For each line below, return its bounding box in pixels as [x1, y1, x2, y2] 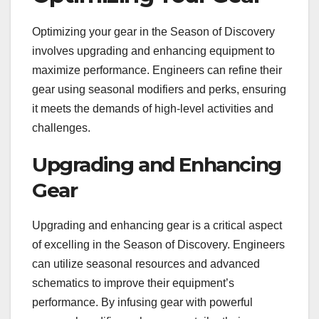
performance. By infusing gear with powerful [32, 296, 253, 308]
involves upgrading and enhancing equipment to [32, 44, 275, 57]
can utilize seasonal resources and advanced [32, 257, 260, 270]
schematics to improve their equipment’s [32, 276, 234, 289]
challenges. [32, 121, 90, 134]
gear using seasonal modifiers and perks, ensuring [32, 83, 286, 95]
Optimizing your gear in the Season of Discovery [32, 25, 275, 38]
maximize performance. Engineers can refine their [32, 63, 282, 76]
